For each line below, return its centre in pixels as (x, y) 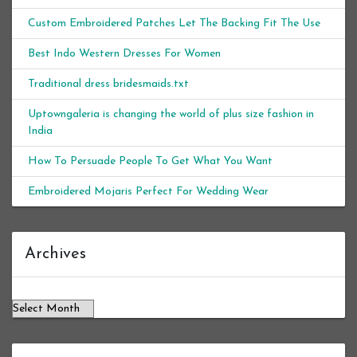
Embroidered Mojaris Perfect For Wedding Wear (148, 191)
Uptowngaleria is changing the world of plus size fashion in (171, 114)
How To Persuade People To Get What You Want (150, 161)
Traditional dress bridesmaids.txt (108, 84)
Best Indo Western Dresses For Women (124, 53)
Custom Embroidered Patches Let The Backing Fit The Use (174, 23)
